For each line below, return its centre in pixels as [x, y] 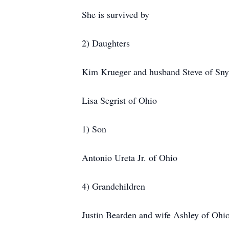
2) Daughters [106, 43]
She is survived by [116, 14]
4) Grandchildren [113, 186]
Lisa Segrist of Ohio [119, 100]
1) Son [94, 129]
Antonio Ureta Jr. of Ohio [130, 157]
